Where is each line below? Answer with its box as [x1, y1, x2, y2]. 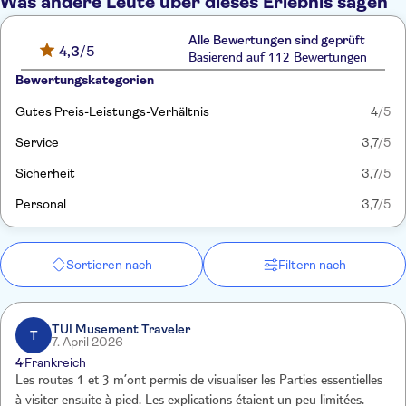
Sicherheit [15, 166, 75, 180]
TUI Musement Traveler [52, 322, 190, 336]
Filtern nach [277, 257, 346, 272]
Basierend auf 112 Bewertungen [188, 52, 368, 66]
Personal [15, 197, 66, 211]
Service [15, 135, 59, 150]
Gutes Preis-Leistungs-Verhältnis [15, 104, 209, 119]
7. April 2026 [52, 334, 123, 349]
